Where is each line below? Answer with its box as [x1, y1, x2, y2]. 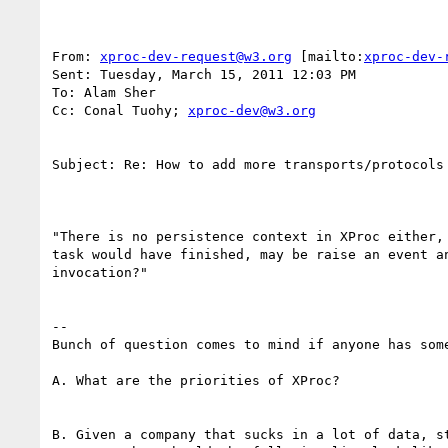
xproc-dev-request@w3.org [100, 48, 292, 64]
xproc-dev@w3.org [188, 102, 316, 118]
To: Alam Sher [52, 84, 156, 100]
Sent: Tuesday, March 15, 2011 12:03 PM [52, 66, 356, 82]
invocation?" [52, 264, 148, 280]
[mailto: [292, 48, 364, 64]
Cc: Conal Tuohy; [52, 102, 188, 118]
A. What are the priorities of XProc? [52, 372, 356, 388]
